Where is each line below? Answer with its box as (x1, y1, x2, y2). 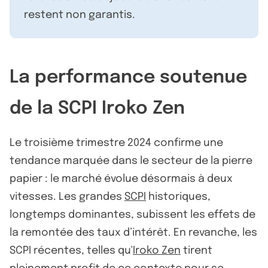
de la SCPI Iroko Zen (10, 99, 185, 118)
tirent (181, 245, 212, 256)
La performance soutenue (10, 68, 247, 87)
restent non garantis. (24, 9, 135, 20)
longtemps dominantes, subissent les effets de (10, 209, 255, 220)
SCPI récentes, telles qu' (10, 245, 133, 256)
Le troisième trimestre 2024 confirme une (10, 137, 223, 148)
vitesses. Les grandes (10, 191, 124, 202)
